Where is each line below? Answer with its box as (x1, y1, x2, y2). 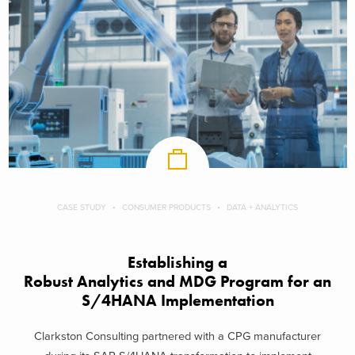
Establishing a (128, 253, 227, 273)
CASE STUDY (57, 202, 106, 213)
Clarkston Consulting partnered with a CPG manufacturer (34, 329, 321, 343)
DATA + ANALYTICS (227, 202, 298, 213)
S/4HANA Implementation (81, 291, 274, 311)
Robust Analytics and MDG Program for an (24, 272, 331, 292)
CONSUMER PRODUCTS (122, 202, 211, 213)
